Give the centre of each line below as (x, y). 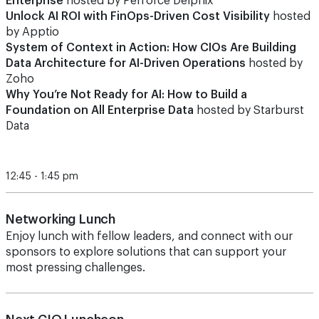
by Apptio (32, 32)
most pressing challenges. (75, 268)
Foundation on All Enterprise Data (100, 110)
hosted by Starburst (249, 110)
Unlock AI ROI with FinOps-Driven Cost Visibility (138, 16)
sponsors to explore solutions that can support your (146, 252)
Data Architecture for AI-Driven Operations (126, 63)
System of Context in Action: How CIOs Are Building (151, 48)
